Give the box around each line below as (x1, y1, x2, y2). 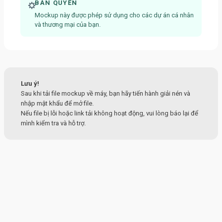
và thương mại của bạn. (35, 21, 101, 29)
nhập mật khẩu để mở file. (21, 100, 94, 108)
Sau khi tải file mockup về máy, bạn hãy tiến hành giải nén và (21, 90, 190, 98)
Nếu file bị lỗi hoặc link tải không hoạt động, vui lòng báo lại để (21, 110, 198, 117)
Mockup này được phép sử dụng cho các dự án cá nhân (35, 11, 194, 19)
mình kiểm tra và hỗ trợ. (21, 119, 86, 127)
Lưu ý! (21, 80, 39, 88)
